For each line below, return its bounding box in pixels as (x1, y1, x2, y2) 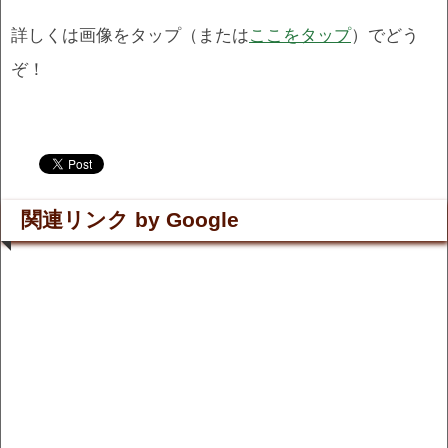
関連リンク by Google (21, 207, 239, 232)
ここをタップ (249, 24, 351, 45)
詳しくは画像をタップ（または (11, 24, 249, 45)
